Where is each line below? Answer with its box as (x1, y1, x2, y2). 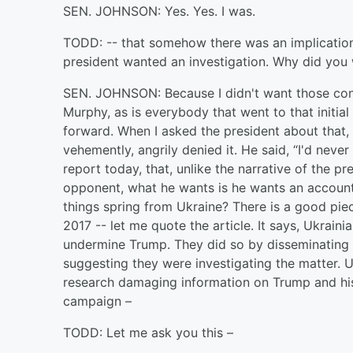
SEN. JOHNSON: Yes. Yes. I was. (63, 3, 255, 19)
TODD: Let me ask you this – (63, 325, 233, 340)
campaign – (63, 293, 132, 309)
